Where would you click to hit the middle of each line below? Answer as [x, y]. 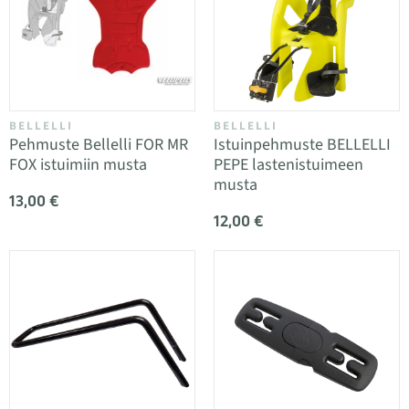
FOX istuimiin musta [78, 165]
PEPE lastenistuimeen [288, 165]
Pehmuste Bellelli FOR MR [99, 145]
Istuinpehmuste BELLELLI [302, 145]
